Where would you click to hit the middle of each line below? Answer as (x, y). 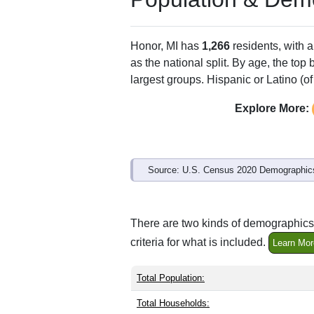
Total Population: (171, 278)
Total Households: (173, 303)
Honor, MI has (166, 46)
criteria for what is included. (199, 242)
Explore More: (272, 108)
